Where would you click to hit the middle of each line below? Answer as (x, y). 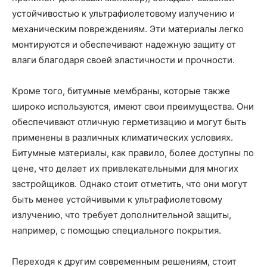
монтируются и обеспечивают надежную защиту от (124, 45)
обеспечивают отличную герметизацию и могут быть (129, 122)
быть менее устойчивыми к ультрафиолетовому (117, 200)
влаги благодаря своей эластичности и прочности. (123, 60)
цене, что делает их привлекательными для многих (125, 169)
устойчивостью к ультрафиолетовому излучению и (123, 14)
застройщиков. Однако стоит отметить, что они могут (130, 184)
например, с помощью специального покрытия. (117, 231)
